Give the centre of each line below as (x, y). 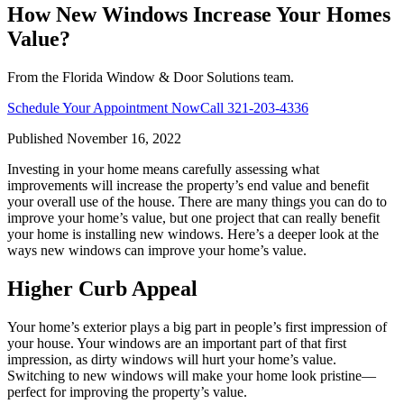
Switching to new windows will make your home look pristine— (192, 375)
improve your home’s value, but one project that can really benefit (193, 217)
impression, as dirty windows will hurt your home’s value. (172, 359)
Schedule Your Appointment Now (104, 107)
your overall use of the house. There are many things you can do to (197, 201)
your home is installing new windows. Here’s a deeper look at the (193, 234)
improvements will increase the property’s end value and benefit (188, 185)
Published (37, 138)
